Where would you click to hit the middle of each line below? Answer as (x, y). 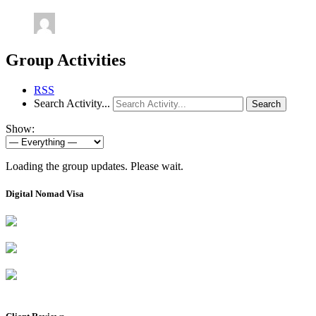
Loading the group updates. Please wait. (95, 166)
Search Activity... (72, 103)
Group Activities (66, 60)
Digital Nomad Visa (45, 193)
